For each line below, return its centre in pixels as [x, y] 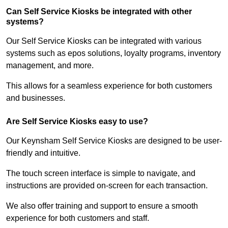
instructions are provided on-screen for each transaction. [108, 186]
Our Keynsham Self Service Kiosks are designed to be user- [114, 141]
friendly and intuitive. [44, 153]
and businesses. [36, 98]
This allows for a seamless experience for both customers [109, 86]
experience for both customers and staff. [78, 218]
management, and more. [51, 66]
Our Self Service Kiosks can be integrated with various [104, 41]
